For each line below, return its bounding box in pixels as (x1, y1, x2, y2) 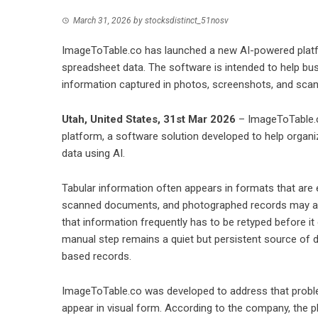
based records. (62, 250, 131, 263)
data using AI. (62, 147, 125, 160)
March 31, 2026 (73, 16, 131, 26)
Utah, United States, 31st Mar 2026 (62, 113, 236, 126)
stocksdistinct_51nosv (145, 16, 229, 26)
